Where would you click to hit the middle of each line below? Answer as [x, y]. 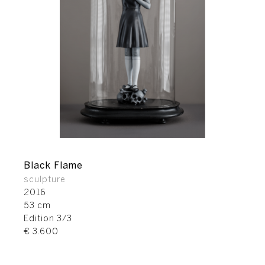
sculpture [45, 180]
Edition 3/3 [48, 219]
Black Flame [53, 166]
